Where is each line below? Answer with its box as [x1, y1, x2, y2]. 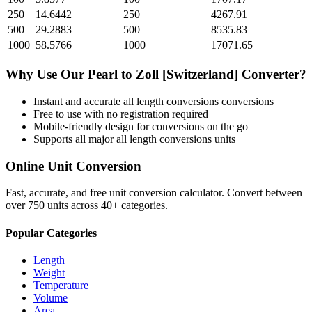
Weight [33, 266, 65, 279]
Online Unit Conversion [6, 158, 141, 173]
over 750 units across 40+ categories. [6, 199, 168, 212]
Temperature [33, 279, 88, 291]
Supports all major [33, 132, 116, 145]
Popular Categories [6, 226, 97, 239]
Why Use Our [6, 67, 88, 82]
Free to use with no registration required [33, 107, 208, 120]
